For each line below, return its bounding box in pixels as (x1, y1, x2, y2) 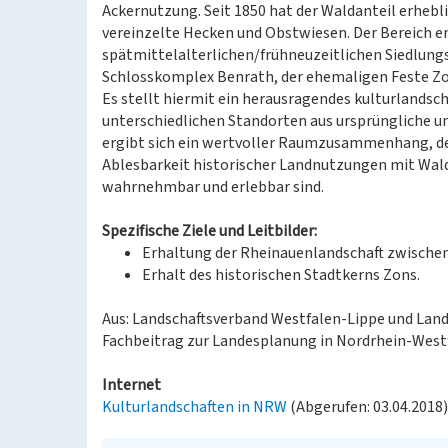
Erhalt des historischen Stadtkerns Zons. (142, 264, 420, 286)
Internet (102, 374, 161, 396)
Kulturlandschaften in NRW (102, 396, 287, 418)
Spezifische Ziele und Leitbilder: (102, 220, 317, 242)
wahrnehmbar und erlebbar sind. (102, 176, 324, 198)
